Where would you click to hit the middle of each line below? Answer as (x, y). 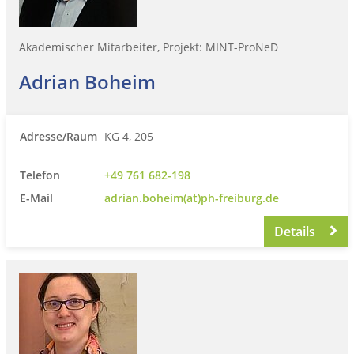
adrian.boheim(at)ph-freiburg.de (192, 198)
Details (297, 231)
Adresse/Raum (58, 136)
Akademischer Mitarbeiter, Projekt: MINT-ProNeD (149, 47)
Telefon (40, 175)
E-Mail (36, 198)
